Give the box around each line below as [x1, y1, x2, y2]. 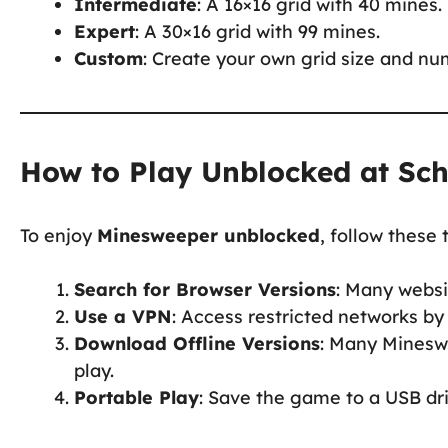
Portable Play [74, 385, 199, 409]
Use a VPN [74, 304, 172, 328]
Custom [74, 46, 143, 70]
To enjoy [20, 223, 97, 247]
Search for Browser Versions [74, 277, 336, 301]
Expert [74, 19, 135, 43]
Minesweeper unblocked [97, 223, 320, 247]
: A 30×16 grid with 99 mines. [135, 19, 380, 43]
